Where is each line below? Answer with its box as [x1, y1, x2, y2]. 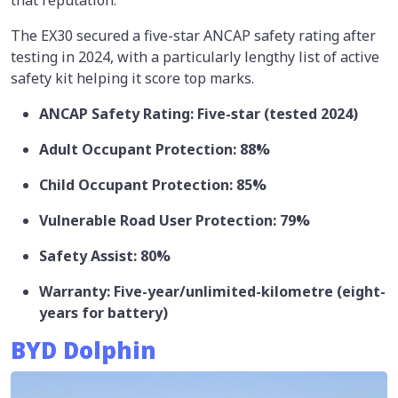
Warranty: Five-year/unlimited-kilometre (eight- [39, 281, 386, 301]
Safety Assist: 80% [39, 245, 171, 266]
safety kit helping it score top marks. [11, 68, 254, 88]
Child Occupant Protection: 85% [39, 174, 267, 195]
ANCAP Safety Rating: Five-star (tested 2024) [39, 103, 358, 123]
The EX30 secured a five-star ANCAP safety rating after [11, 25, 376, 45]
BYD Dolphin [11, 334, 156, 366]
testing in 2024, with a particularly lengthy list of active [11, 46, 379, 67]
